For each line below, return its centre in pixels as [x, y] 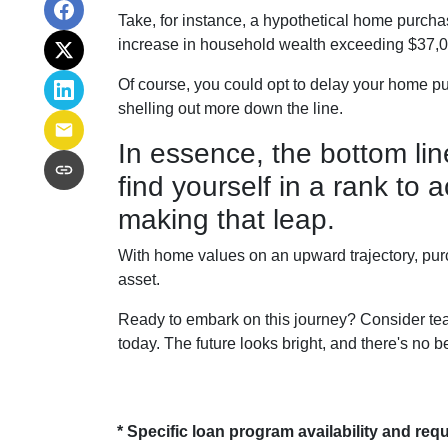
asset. [139, 279]
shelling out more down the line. [230, 108]
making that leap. [226, 219]
